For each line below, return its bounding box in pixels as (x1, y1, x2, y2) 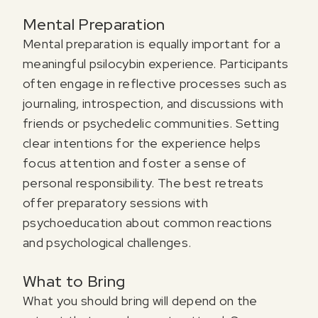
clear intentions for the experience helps (23, 135, 261, 152)
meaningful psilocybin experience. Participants (23, 55, 289, 72)
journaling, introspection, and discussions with (23, 95, 284, 112)
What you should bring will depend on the (23, 292, 258, 309)
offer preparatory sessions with (23, 194, 208, 212)
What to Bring (23, 271, 126, 292)
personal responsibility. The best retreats (23, 175, 264, 192)
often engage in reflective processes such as (23, 75, 287, 92)
